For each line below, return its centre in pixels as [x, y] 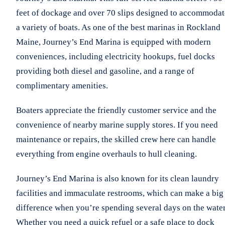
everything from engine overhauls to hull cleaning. [106, 154]
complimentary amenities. [62, 85]
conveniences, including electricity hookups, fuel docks [116, 56]
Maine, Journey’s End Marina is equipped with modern [114, 42]
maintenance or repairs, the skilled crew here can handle [116, 139]
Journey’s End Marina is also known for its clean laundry [118, 178]
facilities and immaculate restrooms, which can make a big [120, 193]
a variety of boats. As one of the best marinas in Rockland [118, 27]
